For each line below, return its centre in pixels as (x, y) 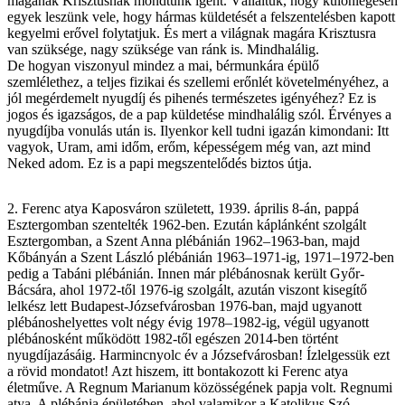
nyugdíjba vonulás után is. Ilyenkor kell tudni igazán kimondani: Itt (198, 130)
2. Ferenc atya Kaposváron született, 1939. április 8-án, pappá (183, 208)
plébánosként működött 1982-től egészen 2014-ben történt (173, 338)
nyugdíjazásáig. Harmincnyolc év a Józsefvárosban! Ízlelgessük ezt (198, 354)
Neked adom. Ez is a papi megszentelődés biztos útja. (160, 163)
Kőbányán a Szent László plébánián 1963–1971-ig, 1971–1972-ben (201, 257)
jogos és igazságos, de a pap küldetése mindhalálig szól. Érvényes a (199, 114)
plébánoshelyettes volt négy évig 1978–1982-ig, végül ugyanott (188, 322)
